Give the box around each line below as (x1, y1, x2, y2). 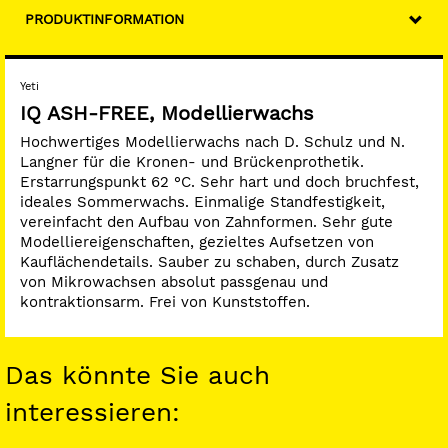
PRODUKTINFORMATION (25, 11, 184, 27)
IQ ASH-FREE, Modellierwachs (20, 101, 314, 125)
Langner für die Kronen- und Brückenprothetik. (20, 153, 364, 171)
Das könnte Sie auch (5, 360, 270, 390)
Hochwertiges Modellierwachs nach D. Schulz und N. (20, 133, 405, 151)
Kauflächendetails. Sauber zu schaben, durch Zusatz (20, 253, 399, 271)
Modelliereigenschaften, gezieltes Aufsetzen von (20, 233, 374, 251)
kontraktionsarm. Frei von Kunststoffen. (20, 293, 310, 311)
